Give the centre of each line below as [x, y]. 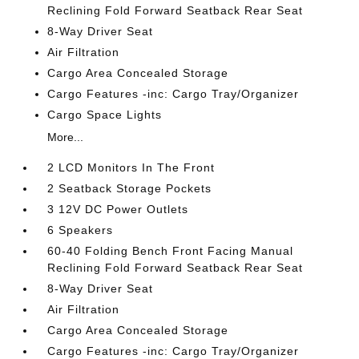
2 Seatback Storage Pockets [130, 188]
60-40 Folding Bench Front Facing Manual [171, 251]
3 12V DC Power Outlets [118, 209]
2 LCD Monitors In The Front [131, 167]
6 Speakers [81, 230]
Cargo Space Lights [105, 115]
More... [66, 137]
